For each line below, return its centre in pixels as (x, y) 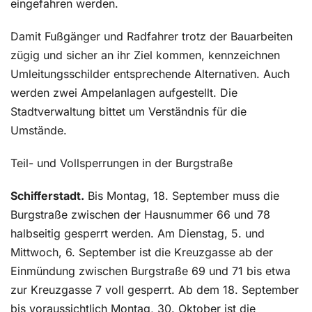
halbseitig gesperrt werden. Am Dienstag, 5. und (138, 233)
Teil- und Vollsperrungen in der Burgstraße (122, 163)
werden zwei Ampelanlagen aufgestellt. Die (124, 93)
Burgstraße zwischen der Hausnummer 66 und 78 (140, 214)
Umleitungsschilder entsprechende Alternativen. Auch (150, 74)
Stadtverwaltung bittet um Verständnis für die (128, 111)
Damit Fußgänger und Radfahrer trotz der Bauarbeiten (151, 36)
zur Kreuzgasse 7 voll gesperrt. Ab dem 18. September (155, 290)
